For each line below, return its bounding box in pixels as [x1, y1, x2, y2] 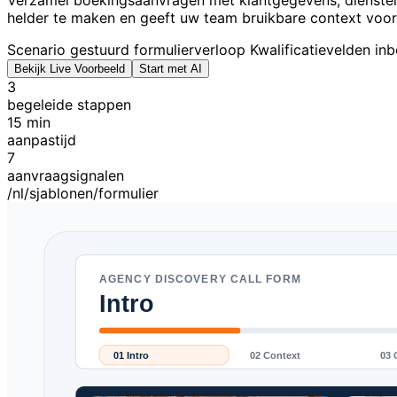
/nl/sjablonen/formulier [7, 184, 159, 202]
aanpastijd [7, 131, 76, 149]
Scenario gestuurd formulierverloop [7, 41, 245, 58]
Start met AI [139, 62, 202, 75]
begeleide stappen [7, 96, 131, 113]
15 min [7, 113, 51, 131]
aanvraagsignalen [7, 167, 124, 184]
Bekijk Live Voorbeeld [14, 62, 125, 75]
